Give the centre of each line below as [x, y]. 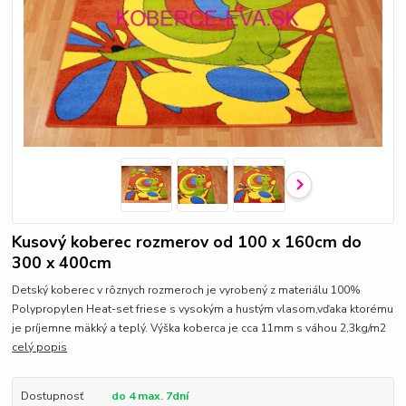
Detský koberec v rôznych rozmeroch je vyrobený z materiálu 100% [187, 290]
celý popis [40, 348]
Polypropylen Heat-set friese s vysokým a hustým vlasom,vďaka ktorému [203, 309]
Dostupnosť [52, 396]
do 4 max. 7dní [150, 396]
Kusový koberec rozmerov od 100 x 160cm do [187, 242]
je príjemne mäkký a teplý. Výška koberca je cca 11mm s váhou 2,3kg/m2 [199, 329]
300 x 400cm [62, 262]
